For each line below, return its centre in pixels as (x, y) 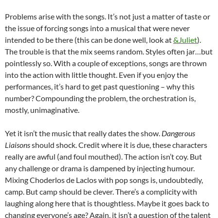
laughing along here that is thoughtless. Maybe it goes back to (107, 203)
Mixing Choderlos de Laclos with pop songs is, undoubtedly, (104, 180)
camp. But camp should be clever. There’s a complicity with (101, 192)
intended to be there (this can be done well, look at (89, 40)
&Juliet (185, 40)
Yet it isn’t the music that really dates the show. (83, 133)
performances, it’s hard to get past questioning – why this (100, 87)
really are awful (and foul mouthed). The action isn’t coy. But (103, 157)
